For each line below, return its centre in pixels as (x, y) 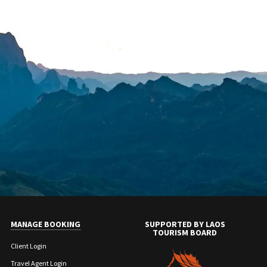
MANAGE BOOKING (46, 224)
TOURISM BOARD (185, 232)
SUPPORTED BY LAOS (185, 224)
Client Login (29, 246)
